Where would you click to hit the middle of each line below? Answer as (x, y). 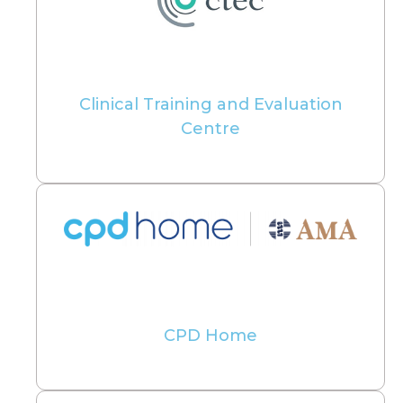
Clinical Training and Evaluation (210, 105)
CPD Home (210, 336)
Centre (210, 129)
